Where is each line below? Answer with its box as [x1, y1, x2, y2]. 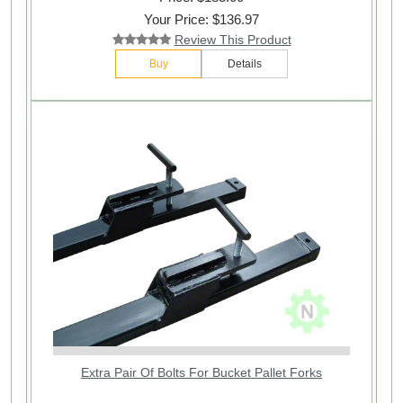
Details [228, 58, 262, 71]
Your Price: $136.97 [144, 12, 259, 28]
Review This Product [174, 32, 291, 48]
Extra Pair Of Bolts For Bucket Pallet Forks [81, 364, 322, 380]
